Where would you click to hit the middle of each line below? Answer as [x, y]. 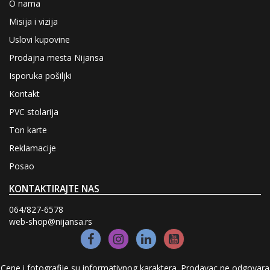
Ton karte [28, 130]
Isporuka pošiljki [40, 76]
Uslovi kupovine [39, 40]
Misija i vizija [33, 22]
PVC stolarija [34, 112]
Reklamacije [33, 148]
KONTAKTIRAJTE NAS [54, 189]
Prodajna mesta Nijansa [56, 58]
